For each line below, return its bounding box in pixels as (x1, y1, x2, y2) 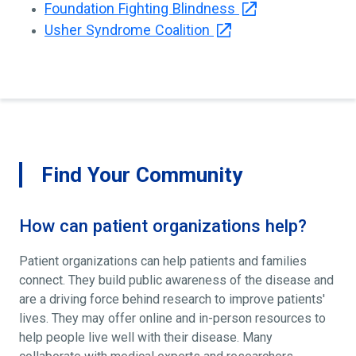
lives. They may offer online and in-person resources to (19, 311, 326, 326)
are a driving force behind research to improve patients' (19, 292, 325, 307)
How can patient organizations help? (19, 216, 307, 237)
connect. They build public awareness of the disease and (19, 273, 334, 288)
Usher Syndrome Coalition (44, 22, 214, 39)
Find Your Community (41, 163, 242, 188)
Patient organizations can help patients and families (19, 254, 307, 269)
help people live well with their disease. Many (19, 331, 273, 345)
